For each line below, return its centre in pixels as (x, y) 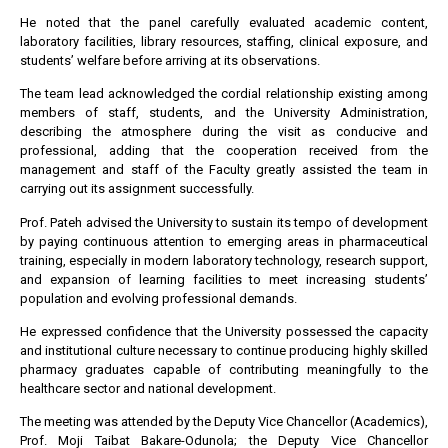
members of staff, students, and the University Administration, (224, 113)
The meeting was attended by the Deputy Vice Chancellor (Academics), (224, 422)
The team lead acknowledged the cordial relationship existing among (224, 94)
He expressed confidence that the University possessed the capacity (224, 332)
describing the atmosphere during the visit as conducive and (224, 132)
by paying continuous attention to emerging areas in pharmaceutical (224, 241)
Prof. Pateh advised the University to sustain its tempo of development (224, 222)
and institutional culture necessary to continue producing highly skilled (224, 351)
